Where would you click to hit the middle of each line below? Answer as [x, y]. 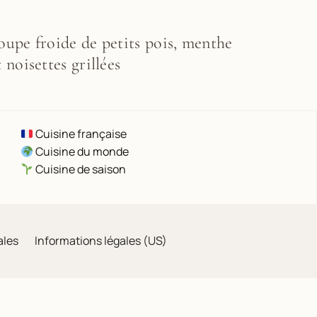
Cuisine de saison [80, 169]
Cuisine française [80, 134]
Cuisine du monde [81, 151]
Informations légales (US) [100, 241]
